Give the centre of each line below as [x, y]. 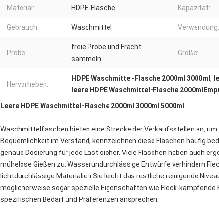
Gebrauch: [23, 28]
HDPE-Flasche [93, 8]
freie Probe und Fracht [106, 47]
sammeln [86, 59]
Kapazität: [194, 8]
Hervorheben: [28, 84]
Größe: [188, 53]
